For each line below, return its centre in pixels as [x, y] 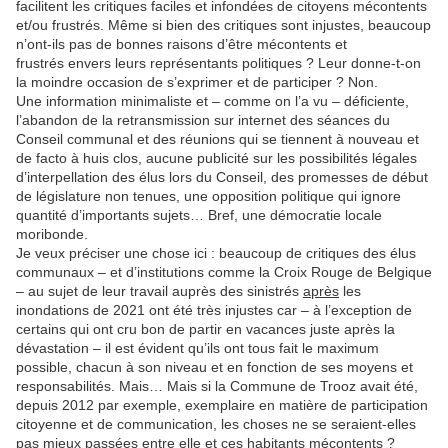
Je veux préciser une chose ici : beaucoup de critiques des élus [216, 252]
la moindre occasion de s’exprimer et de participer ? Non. [197, 81]
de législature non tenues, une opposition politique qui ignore [208, 195]
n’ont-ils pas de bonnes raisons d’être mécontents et [181, 43]
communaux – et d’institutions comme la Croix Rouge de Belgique [224, 271]
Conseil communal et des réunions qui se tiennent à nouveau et [217, 138]
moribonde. [52, 233]
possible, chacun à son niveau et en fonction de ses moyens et [214, 366]
